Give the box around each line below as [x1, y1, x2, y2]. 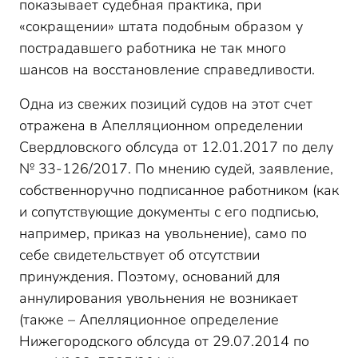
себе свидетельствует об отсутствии [19, 245, 260, 265]
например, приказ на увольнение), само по [19, 224, 307, 243]
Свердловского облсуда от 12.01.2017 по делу [19, 137, 333, 157]
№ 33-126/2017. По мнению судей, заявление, [19, 159, 333, 178]
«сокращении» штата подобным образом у [19, 17, 303, 36]
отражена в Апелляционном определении [19, 116, 303, 135]
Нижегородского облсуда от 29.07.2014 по [19, 332, 309, 351]
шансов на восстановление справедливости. [19, 60, 315, 79]
